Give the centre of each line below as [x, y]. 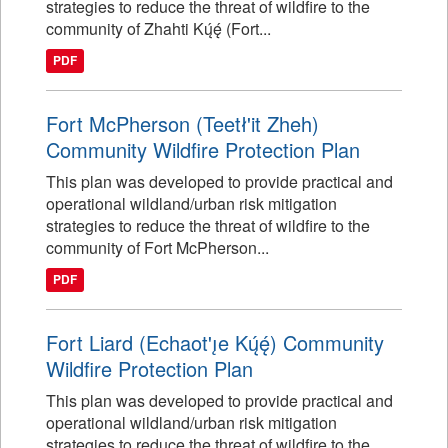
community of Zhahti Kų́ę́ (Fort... [158, 28]
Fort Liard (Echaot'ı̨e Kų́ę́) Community [215, 342]
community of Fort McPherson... [157, 247]
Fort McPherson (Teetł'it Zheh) [182, 123]
